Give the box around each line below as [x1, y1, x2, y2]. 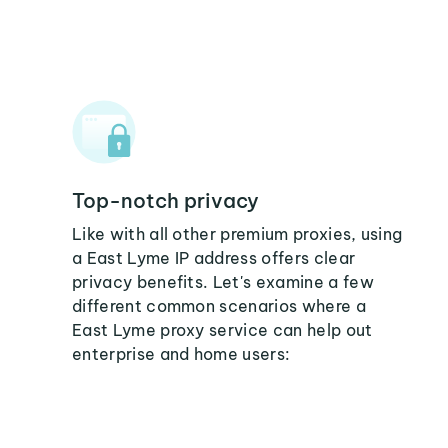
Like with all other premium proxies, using [72, 224, 403, 244]
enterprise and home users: [72, 344, 291, 364]
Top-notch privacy [72, 188, 259, 213]
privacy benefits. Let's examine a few [72, 272, 374, 292]
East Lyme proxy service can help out [72, 320, 373, 340]
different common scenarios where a [72, 296, 366, 316]
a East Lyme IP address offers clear [72, 248, 356, 268]
